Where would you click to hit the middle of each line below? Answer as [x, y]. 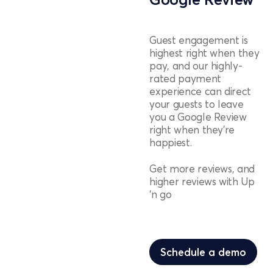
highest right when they [204, 53]
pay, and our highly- [196, 66]
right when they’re [192, 130]
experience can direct [200, 91]
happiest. [171, 143]
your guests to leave [197, 104]
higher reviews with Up [202, 181]
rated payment [185, 79]
